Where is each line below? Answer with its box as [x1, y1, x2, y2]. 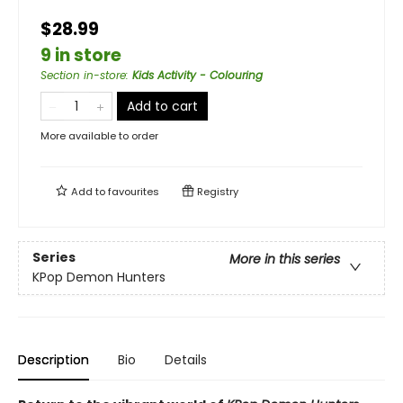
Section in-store [40, 67, 126, 83]
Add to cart [127, 97, 198, 115]
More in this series [229, 250, 340, 269]
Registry [194, 184, 238, 199]
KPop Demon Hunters [32, 268, 166, 287]
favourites [108, 184, 159, 199]
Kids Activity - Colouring [132, 67, 263, 83]
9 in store [40, 43, 121, 67]
